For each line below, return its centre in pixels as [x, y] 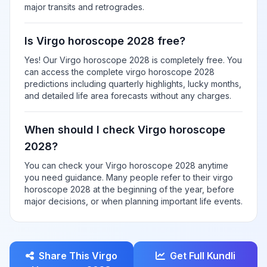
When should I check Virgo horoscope [125, 130]
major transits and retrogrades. [84, 7]
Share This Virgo [78, 256]
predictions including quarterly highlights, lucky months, [133, 84]
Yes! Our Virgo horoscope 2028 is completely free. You [133, 60]
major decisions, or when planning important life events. [133, 201]
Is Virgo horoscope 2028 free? [105, 41]
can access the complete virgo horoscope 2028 [119, 72]
